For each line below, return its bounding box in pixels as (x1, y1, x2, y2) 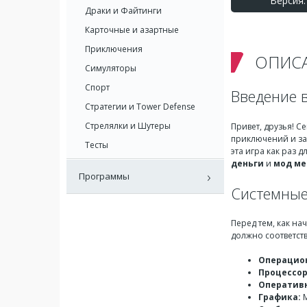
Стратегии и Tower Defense (85, 101, 195, 112)
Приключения (85, 43, 143, 55)
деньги (231, 157, 264, 169)
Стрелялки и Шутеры (85, 120, 171, 132)
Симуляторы (85, 62, 136, 74)
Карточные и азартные (85, 24, 179, 36)
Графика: (258, 291, 301, 303)
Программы (79, 170, 130, 182)
